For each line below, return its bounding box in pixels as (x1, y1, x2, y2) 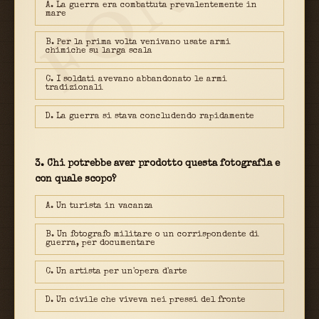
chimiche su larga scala (46, 46, 152, 56)
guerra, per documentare (46, 239, 155, 248)
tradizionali (46, 83, 103, 93)
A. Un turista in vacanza (46, 202, 153, 211)
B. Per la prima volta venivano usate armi (46, 38, 231, 47)
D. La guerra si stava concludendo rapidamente (46, 112, 254, 121)
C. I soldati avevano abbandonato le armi (46, 75, 227, 84)
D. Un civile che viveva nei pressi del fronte (46, 296, 246, 305)
